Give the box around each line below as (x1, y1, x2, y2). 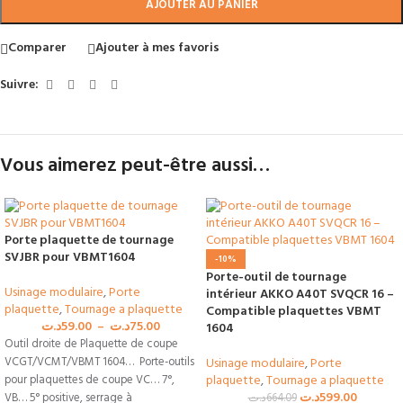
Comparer (8, 38, 67, 59)
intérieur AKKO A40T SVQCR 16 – (206, 283, 394, 305)
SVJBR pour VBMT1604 (4, 246, 136, 268)
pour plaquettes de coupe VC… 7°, (4, 371, 175, 390)
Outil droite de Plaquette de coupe (4, 335, 178, 354)
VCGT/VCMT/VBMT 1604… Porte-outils (4, 353, 194, 372)
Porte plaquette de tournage (4, 229, 174, 251)
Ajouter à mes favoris (95, 38, 219, 59)
